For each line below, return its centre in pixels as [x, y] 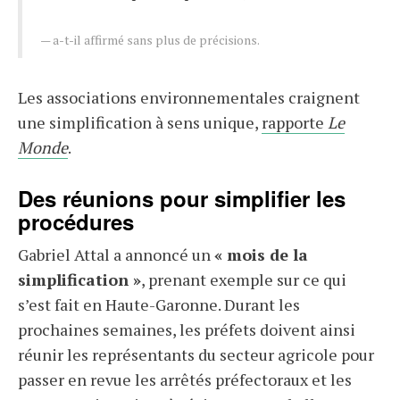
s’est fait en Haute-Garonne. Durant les [159, 304]
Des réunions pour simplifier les [182, 198]
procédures [76, 221]
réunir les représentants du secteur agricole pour [196, 354]
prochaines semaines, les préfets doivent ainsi [187, 329]
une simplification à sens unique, [140, 122]
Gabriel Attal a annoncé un [116, 254]
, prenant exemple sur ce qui [244, 279]
